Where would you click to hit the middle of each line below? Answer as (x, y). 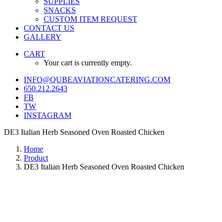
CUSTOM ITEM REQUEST (90, 19)
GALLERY (43, 37)
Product (36, 158)
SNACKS (60, 10)
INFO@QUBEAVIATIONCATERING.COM (97, 80)
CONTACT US (49, 28)
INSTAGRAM (48, 115)
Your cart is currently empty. (88, 63)
